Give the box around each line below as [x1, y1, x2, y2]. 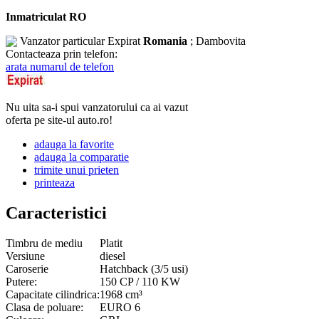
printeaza [34, 176, 75, 189]
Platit [100, 236, 122, 249]
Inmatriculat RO [6, 10, 86, 23]
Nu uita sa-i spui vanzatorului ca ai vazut [6, 100, 188, 113]
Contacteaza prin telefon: [6, 47, 117, 60]
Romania [143, 34, 187, 47]
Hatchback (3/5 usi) [100, 262, 188, 275]
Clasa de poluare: [6, 300, 83, 313]
